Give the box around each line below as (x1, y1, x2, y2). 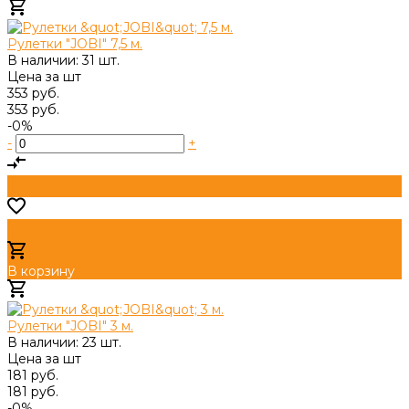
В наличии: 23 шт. (7, 333, 121, 351)
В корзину (7, 262, 75, 279)
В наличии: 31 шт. (7, 51, 120, 68)
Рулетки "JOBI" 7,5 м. (7, 35, 142, 52)
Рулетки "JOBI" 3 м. (7, 317, 133, 334)
